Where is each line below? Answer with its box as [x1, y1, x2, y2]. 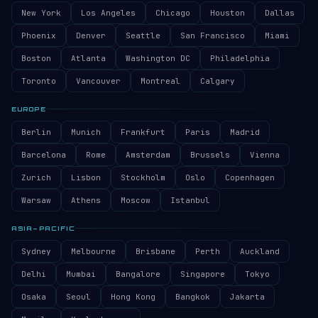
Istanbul [170, 195, 210, 205]
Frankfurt [121, 127, 165, 137]
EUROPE [11, 105, 46, 113]
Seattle [126, 31, 160, 40]
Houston [210, 8, 245, 18]
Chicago [155, 8, 190, 18]
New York [21, 8, 61, 18]
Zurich [21, 172, 51, 182]
